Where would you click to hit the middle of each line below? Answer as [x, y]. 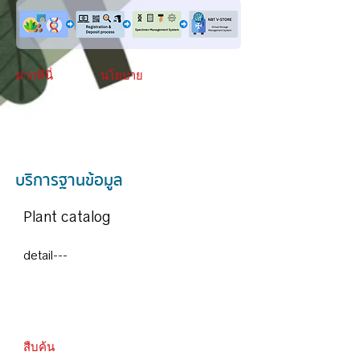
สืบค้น [39, 347]
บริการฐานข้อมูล [69, 180]
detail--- [45, 256]
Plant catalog [67, 217]
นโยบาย [122, 76]
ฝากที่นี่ [35, 76]
